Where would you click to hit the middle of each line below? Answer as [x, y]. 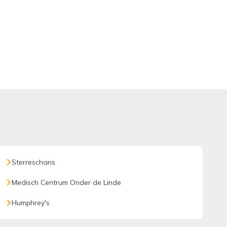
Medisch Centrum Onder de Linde [66, 182]
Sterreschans [33, 162]
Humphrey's [30, 203]
